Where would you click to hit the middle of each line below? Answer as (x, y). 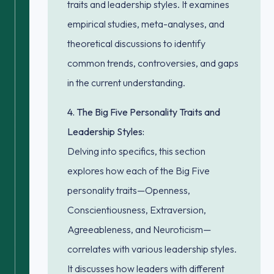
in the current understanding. (126, 83)
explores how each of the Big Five (139, 171)
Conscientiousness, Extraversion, (137, 210)
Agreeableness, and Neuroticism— (139, 229)
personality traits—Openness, (129, 190)
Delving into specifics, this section (136, 151)
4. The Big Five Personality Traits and (144, 112)
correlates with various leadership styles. (152, 249)
